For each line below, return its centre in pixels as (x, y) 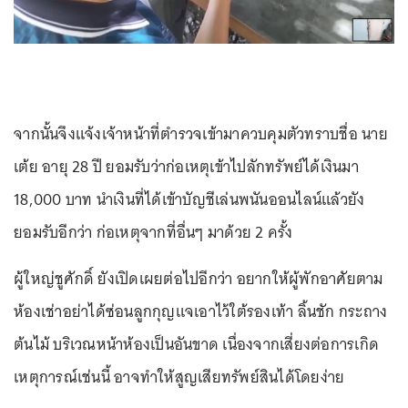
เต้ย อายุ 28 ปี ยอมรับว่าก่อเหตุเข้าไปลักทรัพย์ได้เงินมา (186, 167)
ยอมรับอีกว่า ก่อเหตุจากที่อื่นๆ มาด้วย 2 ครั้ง (153, 233)
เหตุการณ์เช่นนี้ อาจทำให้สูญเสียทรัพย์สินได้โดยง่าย (179, 377)
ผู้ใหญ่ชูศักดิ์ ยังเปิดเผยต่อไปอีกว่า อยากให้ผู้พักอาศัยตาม (199, 279)
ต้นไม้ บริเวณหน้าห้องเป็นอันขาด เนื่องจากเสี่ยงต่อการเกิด (196, 345)
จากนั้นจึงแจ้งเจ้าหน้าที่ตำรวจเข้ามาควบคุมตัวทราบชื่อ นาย (201, 134)
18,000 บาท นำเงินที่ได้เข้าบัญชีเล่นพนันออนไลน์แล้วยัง (189, 200)
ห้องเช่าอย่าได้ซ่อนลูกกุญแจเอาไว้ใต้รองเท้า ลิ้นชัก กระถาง (201, 312)
